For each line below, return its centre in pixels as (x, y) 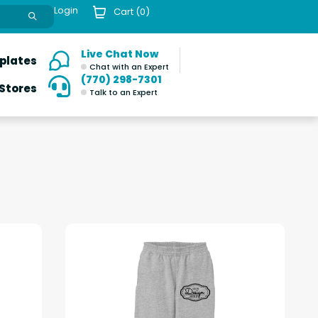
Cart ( (127, 12)
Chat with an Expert (129, 67)
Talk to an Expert (123, 92)
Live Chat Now (119, 54)
